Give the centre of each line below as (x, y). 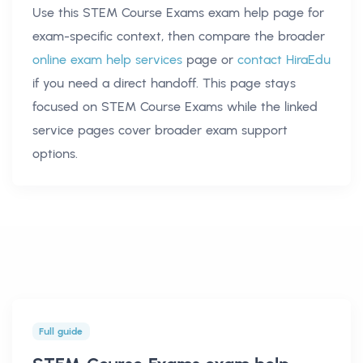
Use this (58, 12)
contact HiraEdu (284, 59)
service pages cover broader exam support (160, 130)
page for (297, 12)
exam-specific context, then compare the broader (179, 36)
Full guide (61, 331)
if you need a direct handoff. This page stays (164, 83)
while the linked (270, 106)
